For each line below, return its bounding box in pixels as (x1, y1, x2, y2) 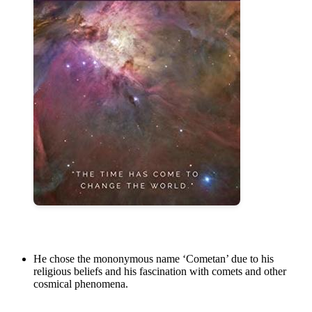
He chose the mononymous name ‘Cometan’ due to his (33, 253, 274, 265)
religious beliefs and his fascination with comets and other (33, 265, 286, 278)
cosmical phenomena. (33, 278, 128, 290)
